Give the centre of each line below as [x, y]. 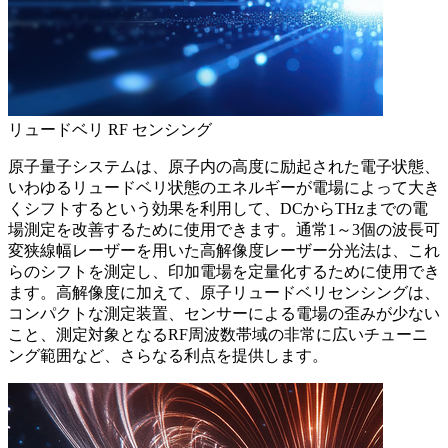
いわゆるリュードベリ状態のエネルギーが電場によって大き [224, 188]
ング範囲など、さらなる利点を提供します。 [168, 356]
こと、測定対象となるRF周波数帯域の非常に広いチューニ [218, 335]
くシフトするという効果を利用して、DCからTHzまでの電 [218, 209]
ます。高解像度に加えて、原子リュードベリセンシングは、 [224, 293]
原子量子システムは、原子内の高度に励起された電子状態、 [224, 167]
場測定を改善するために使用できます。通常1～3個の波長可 [224, 230]
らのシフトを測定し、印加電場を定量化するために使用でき [224, 272]
